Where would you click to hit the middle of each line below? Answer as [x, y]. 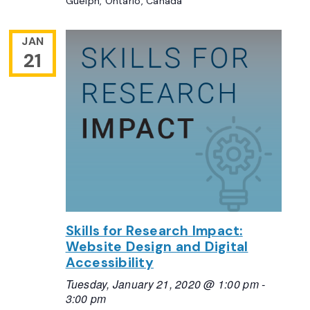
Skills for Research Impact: [154, 231]
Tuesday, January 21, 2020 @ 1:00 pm [162, 284]
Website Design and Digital [157, 247]
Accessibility [109, 263]
